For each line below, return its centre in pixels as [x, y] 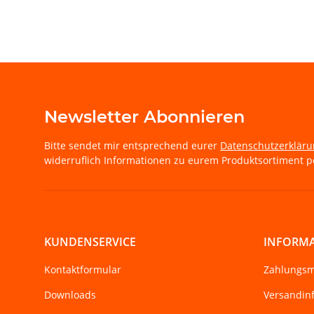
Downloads [70, 294]
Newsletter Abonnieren [144, 117]
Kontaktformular [83, 270]
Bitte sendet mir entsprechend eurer [132, 146]
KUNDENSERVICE [90, 242]
